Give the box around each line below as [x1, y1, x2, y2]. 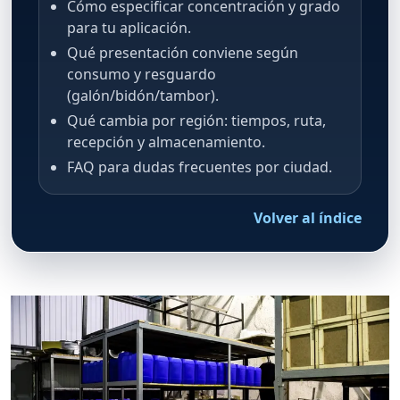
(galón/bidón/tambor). [66, 85, 219, 105]
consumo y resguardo [66, 63, 216, 84]
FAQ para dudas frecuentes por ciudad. [66, 156, 332, 177]
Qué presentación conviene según [66, 42, 298, 62]
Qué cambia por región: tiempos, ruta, [66, 110, 326, 130]
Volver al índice [254, 207, 362, 228]
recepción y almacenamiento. [66, 131, 265, 152]
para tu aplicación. [66, 17, 191, 37]
